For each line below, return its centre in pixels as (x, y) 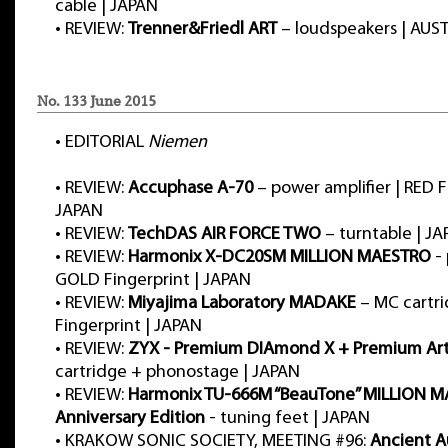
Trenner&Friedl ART (202, 29)
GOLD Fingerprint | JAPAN (153, 280)
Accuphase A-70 (190, 188)
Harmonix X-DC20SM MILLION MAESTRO (279, 257)
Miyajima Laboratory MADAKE (242, 303)
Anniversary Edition (130, 418)
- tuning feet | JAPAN (287, 418)
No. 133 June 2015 (96, 101)
